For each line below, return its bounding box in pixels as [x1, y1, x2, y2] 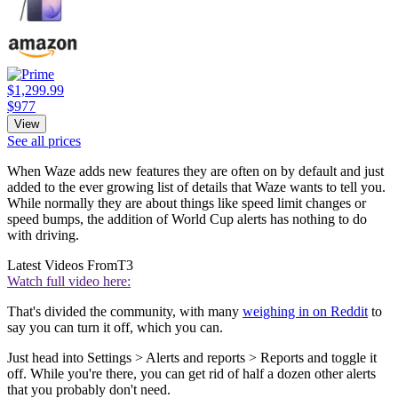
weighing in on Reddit [243, 304, 368, 320]
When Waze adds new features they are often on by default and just [7, 163, 384, 179]
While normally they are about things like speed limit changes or [7, 195, 366, 211]
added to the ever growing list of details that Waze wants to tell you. [7, 179, 386, 195]
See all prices [7, 133, 81, 149]
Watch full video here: [7, 274, 131, 290]
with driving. [7, 227, 79, 243]
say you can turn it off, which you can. [7, 320, 223, 336]
